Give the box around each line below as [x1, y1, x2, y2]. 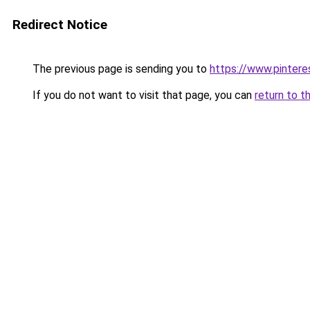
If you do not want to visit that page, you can [30, 89, 255, 102]
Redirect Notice [12, 17, 107, 33]
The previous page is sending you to [30, 62, 210, 75]
